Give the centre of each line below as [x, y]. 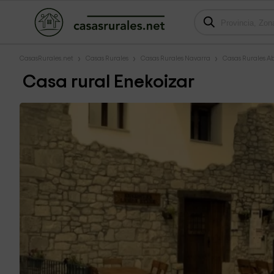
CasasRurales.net [46, 58]
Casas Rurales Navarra [176, 58]
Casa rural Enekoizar [109, 82]
